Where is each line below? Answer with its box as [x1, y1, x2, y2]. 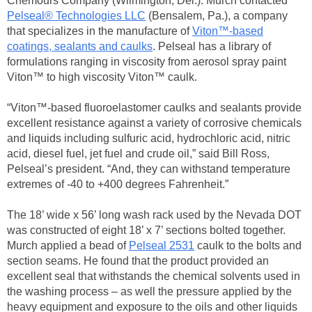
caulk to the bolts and [194, 240, 302, 252]
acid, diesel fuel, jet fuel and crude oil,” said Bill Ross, [7, 148, 270, 160]
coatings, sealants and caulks [7, 40, 153, 53]
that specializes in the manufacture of [7, 25, 192, 38]
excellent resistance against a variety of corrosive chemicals [7, 117, 302, 130]
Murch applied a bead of [7, 240, 129, 252]
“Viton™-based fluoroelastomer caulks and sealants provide [7, 102, 302, 114]
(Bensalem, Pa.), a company [146, 10, 288, 22]
